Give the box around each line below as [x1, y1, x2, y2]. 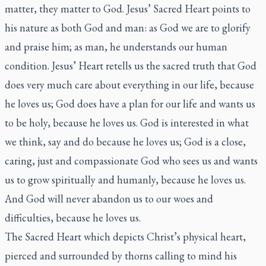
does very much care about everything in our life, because [5, 77, 254, 91]
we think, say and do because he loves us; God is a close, [5, 134, 246, 148]
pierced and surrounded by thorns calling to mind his [5, 248, 237, 262]
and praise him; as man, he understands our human [5, 39, 227, 53]
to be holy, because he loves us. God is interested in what [5, 115, 249, 129]
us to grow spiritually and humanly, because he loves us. [5, 172, 246, 186]
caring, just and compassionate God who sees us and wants [5, 153, 258, 167]
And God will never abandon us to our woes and [5, 191, 213, 205]
